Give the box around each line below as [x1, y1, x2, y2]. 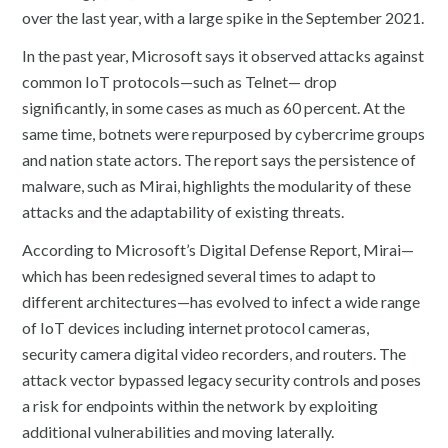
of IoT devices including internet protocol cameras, [22, 317, 370, 337]
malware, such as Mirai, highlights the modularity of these [22, 175, 412, 195]
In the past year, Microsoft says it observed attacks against [22, 45, 425, 65]
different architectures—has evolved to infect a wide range [22, 291, 421, 311]
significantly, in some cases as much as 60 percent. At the [22, 97, 406, 117]
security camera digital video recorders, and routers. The [22, 343, 407, 363]
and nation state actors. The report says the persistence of [22, 149, 417, 169]
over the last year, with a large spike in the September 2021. [22, 7, 425, 27]
